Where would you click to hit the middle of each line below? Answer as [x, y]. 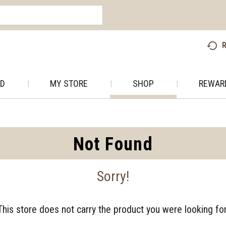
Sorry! [113, 176]
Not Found [113, 144]
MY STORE [69, 83]
